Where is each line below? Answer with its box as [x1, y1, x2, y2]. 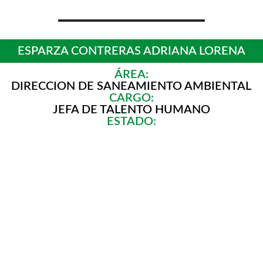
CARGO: [109, 92, 154, 104]
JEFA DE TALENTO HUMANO [52, 104, 210, 116]
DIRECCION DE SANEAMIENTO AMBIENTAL [11, 80, 252, 92]
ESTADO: [106, 116, 156, 127]
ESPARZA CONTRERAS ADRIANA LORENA [17, 45, 245, 57]
